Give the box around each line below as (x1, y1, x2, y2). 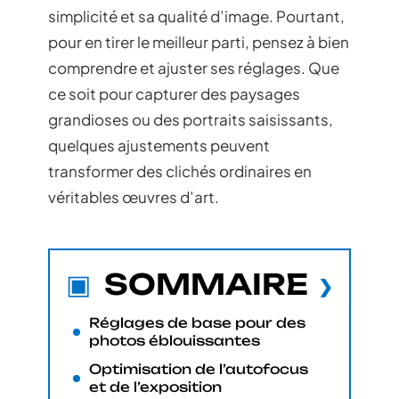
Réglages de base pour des (89, 313, 305, 331)
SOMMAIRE (104, 265, 308, 302)
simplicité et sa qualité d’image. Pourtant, (48, 6, 345, 26)
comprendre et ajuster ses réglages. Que (48, 58, 339, 77)
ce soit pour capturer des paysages (48, 84, 300, 103)
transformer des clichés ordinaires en (48, 161, 312, 181)
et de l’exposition (89, 378, 222, 395)
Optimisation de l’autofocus (89, 360, 308, 378)
